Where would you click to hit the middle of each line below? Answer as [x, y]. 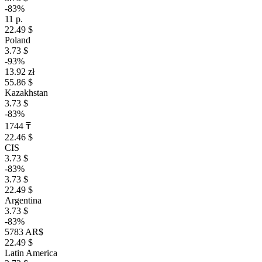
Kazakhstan [26, 93]
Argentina [23, 200]
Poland [18, 40]
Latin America [31, 253]
